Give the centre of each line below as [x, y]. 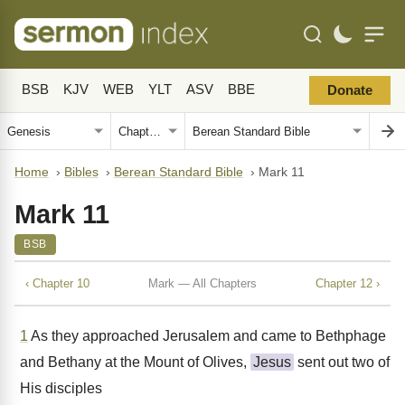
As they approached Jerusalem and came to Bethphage [207, 336]
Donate [350, 90]
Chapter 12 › [348, 283]
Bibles [81, 172]
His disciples [61, 388]
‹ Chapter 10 [57, 283]
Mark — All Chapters [202, 283]
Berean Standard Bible [179, 172]
